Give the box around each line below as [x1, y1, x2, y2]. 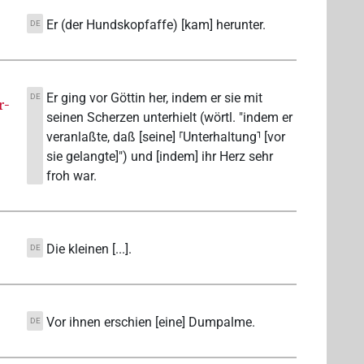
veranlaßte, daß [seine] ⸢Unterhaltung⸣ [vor [45, 129, 285, 145]
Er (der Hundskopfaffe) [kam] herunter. [45, 17, 266, 33]
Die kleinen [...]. [45, 241, 132, 258]
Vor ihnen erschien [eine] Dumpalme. [45, 314, 255, 331]
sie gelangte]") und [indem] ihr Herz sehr [45, 149, 273, 165]
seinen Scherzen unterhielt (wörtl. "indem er [45, 110, 292, 126]
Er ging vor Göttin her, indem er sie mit [45, 90, 262, 106]
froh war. [45, 168, 97, 184]
